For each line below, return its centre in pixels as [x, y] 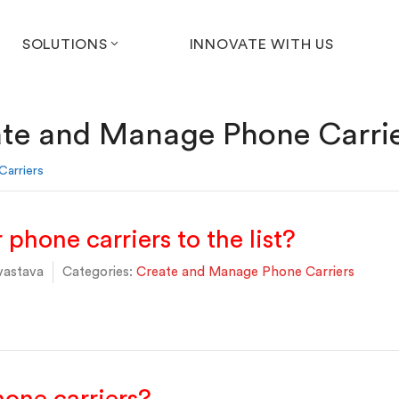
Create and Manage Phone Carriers [245, 272]
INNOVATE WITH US [261, 45]
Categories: [98, 272]
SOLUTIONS [65, 45]
